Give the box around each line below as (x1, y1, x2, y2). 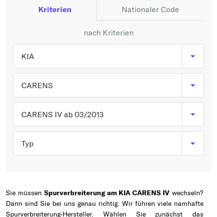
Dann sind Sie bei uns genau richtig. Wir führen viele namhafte (6, 199, 203, 208)
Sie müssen (6, 188, 44, 197)
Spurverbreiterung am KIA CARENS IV (44, 188, 170, 197)
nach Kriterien (83, 28, 134, 37)
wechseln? (170, 188, 203, 197)
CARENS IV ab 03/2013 (21, 109, 104, 119)
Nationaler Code (121, 4, 179, 14)
